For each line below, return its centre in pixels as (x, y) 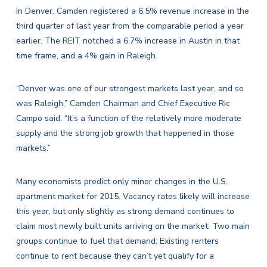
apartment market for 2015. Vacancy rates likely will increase (133, 196)
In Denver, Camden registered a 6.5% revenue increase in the (132, 11)
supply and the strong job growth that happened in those (125, 133)
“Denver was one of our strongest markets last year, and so (130, 89)
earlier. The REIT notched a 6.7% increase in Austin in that (128, 41)
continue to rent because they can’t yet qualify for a (115, 256)
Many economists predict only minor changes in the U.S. (122, 181)
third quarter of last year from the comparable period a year (130, 26)
